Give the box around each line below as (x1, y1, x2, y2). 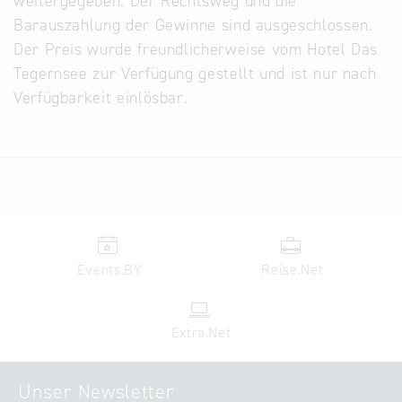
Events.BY (76, 260, 143, 280)
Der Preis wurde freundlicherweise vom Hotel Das (13, 39, 379, 61)
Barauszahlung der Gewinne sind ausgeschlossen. (13, 14, 373, 37)
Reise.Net (261, 260, 324, 280)
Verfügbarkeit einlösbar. (13, 87, 188, 109)
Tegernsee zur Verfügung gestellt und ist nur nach (13, 63, 377, 85)
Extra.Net (170, 323, 232, 343)
